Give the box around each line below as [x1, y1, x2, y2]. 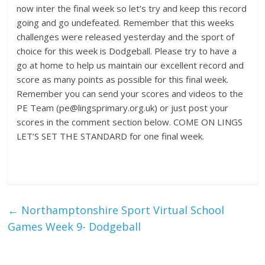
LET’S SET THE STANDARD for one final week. [17, 130, 205, 142]
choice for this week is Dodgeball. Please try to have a [17, 44, 237, 57]
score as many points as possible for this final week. [17, 73, 229, 85]
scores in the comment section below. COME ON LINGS [17, 115, 243, 128]
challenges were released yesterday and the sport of [17, 30, 235, 43]
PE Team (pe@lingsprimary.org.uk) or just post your [17, 101, 229, 114]
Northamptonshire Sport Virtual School [18, 202, 225, 217]
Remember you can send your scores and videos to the [17, 87, 244, 99]
